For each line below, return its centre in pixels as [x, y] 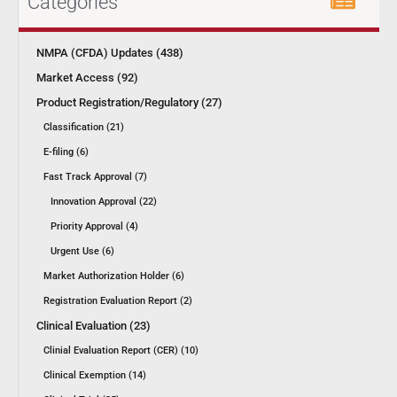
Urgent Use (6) [82, 251]
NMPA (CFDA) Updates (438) [110, 52]
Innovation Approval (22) [104, 201]
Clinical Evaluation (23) [93, 325]
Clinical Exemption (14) [95, 375]
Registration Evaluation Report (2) [118, 300]
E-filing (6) [66, 152]
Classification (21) [84, 127]
